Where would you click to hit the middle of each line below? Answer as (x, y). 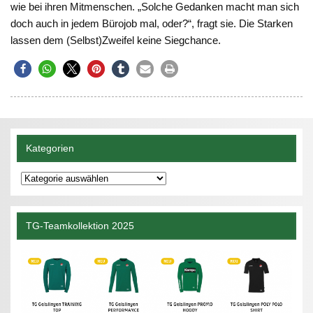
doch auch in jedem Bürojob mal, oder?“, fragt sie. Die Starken (152, 23)
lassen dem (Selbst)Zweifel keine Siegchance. (116, 40)
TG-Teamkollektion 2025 (80, 226)
